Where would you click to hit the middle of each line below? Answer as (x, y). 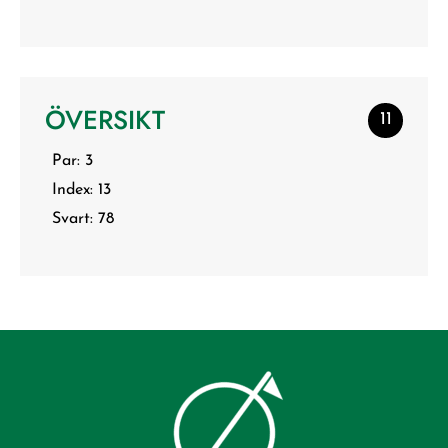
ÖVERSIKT (105, 120)
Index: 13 (81, 190)
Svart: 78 (83, 219)
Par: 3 (72, 161)
